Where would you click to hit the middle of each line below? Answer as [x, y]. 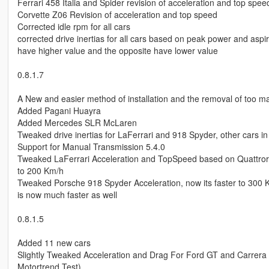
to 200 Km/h [40, 171]
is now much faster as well [67, 195]
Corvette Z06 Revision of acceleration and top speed [117, 15]
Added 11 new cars [54, 243]
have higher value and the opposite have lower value [117, 51]
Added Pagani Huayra [59, 111]
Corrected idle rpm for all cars [74, 27]
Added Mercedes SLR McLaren [77, 123]
